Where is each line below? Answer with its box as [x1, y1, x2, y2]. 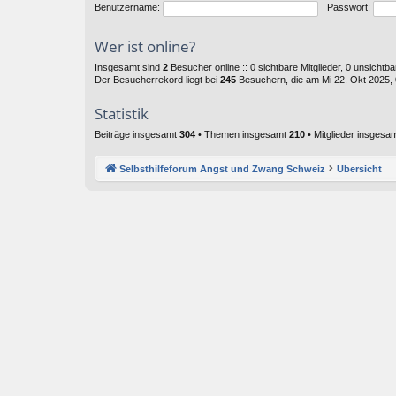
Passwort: [326, 2, 370, 13]
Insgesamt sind [95, 62, 163, 72]
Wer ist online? [95, 36, 195, 57]
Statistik [95, 103, 148, 124]
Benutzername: [95, 2, 160, 13]
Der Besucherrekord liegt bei [95, 74, 220, 85]
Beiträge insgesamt [95, 129, 179, 140]
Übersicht [337, 163, 382, 174]
